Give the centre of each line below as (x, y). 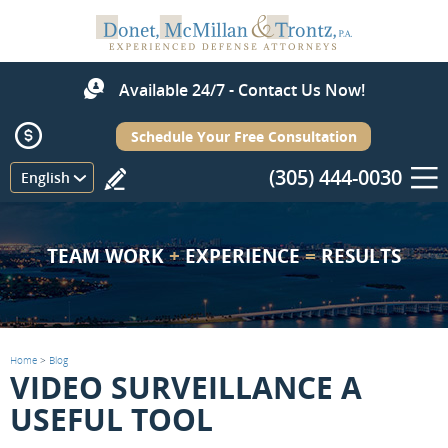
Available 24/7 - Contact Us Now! (241, 90)
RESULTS (358, 256)
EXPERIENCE (242, 256)
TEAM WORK (108, 256)
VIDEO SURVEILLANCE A (186, 387)
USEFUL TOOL (111, 419)
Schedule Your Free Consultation (243, 136)
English (45, 177)
